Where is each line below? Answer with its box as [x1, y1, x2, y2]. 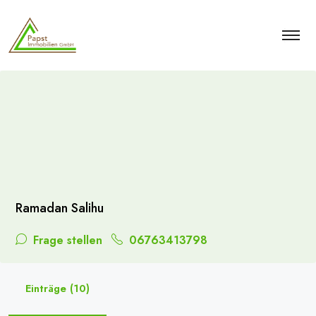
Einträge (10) [25, 281, 90, 296]
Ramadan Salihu [16, 199, 104, 217]
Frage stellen [30, 232, 102, 248]
